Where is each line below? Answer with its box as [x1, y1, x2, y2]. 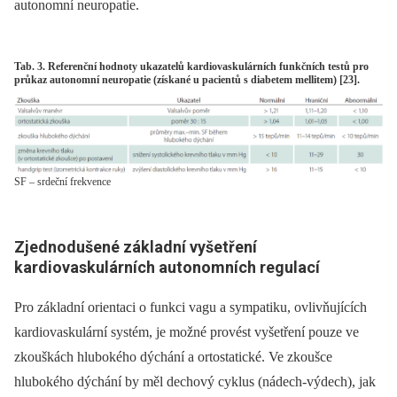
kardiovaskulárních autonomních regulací [14, 257, 320, 276]
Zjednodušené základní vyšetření [14, 237, 257, 256]
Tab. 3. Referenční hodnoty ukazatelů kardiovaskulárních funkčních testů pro [14, 60, 369, 74]
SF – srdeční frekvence [14, 175, 111, 188]
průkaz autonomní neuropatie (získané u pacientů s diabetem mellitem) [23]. [14, 74, 360, 87]
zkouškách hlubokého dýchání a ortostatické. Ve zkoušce [14, 349, 332, 365]
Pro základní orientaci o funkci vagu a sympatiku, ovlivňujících [14, 300, 367, 315]
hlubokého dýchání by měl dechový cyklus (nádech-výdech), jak [14, 374, 376, 390]
